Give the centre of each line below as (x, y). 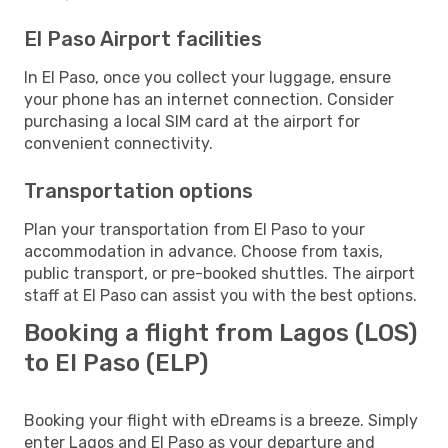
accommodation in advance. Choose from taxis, (203, 251)
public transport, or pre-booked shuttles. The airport (219, 273)
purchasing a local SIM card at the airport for (192, 121)
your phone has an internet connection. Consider (209, 99)
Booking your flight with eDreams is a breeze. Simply (221, 420)
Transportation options (138, 190)
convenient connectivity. (118, 143)
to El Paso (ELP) (116, 362)
